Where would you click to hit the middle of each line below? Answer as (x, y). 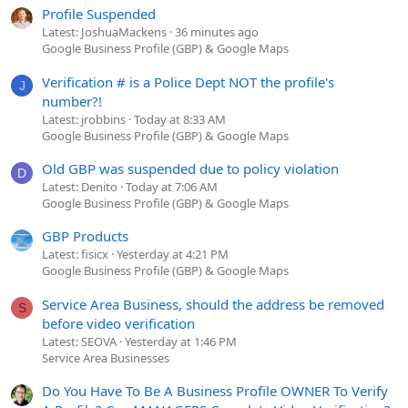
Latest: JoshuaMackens (104, 32)
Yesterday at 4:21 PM (173, 255)
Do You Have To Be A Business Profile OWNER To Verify (215, 390)
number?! (72, 101)
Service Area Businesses (106, 357)
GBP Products (85, 236)
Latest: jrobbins (84, 119)
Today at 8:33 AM (180, 119)
